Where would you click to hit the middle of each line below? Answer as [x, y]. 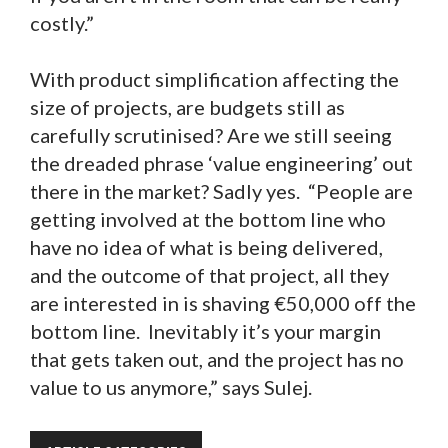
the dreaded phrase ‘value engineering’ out [221, 163]
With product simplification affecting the [214, 79]
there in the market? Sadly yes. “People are [221, 191]
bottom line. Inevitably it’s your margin [205, 331]
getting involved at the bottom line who [208, 219]
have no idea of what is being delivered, [206, 247]
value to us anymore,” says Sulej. [179, 387]
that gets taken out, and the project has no [217, 359]
